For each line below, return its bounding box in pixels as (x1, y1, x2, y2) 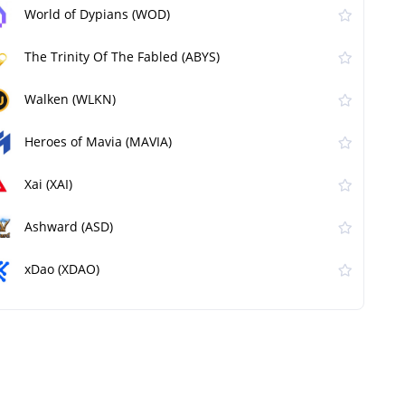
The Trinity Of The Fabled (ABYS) (24, 48, 220, 66)
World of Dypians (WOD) (24, 5, 170, 24)
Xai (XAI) (24, 175, 72, 193)
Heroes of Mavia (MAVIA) (24, 133, 172, 151)
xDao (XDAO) (24, 260, 99, 278)
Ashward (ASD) (24, 218, 113, 236)
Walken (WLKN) (24, 90, 116, 108)
